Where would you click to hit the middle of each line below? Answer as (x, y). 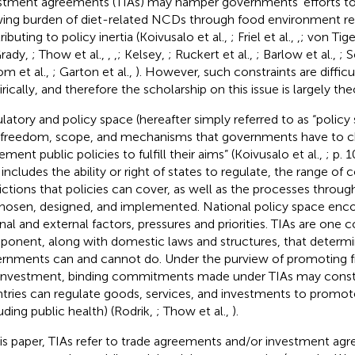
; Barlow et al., (297, 54)
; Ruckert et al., (212, 54)
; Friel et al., (263, 36)
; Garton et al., (94, 71)
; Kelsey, (142, 54)
